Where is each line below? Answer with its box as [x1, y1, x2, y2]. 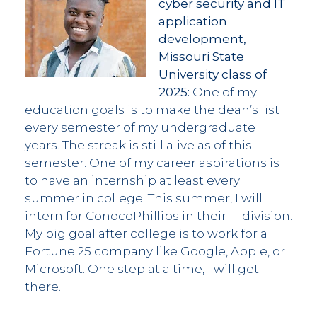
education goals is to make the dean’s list [25, 102, 279, 117]
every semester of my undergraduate [25, 120, 255, 134]
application [158, 13, 227, 28]
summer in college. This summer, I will [25, 190, 263, 205]
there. [25, 279, 61, 294]
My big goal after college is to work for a [25, 226, 267, 241]
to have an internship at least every [25, 173, 240, 188]
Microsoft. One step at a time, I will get [25, 261, 259, 276]
